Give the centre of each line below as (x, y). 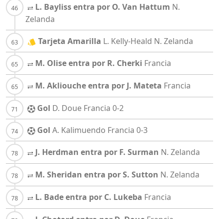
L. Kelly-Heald (128, 41)
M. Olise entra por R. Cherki (89, 63)
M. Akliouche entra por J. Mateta (99, 86)
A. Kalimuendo (79, 130)
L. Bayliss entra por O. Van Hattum (103, 7)
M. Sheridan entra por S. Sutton (97, 175)
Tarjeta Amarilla (70, 41)
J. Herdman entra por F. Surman (97, 152)
